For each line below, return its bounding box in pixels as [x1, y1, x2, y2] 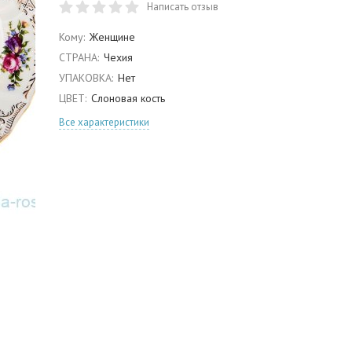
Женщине [89, 30, 135, 44]
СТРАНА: [59, 50, 99, 64]
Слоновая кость [90, 91, 165, 105]
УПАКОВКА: [59, 71, 113, 85]
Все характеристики [59, 115, 149, 129]
